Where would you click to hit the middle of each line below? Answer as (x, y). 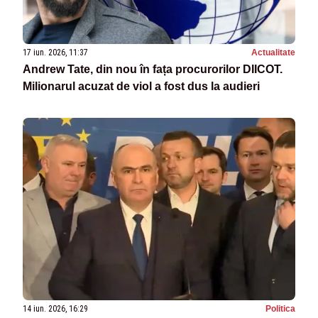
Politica (280, 308)
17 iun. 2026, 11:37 (55, 53)
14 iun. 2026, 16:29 (55, 308)
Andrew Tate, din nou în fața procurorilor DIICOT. (153, 70)
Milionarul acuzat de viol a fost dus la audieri (141, 87)
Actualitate (273, 53)
